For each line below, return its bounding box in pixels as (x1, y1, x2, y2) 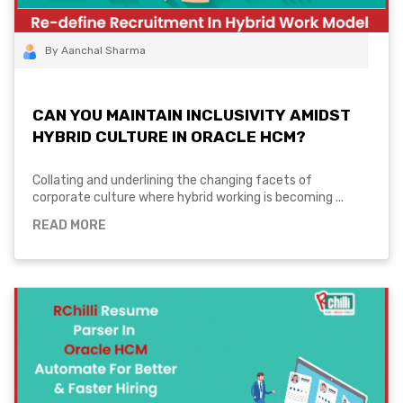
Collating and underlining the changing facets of (32, 172, 312, 188)
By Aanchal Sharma (45, 44, 146, 58)
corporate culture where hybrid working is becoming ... (32, 189, 344, 205)
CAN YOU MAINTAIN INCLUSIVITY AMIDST (32, 106, 351, 125)
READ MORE (32, 217, 106, 233)
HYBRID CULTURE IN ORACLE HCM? (32, 128, 306, 147)
